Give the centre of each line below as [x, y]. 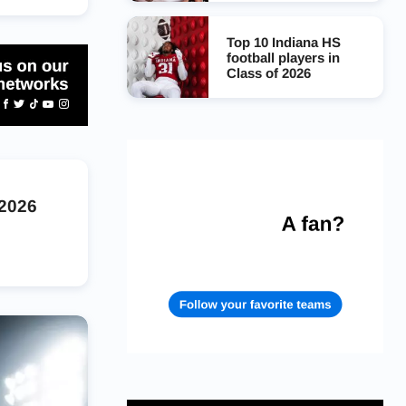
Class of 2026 [268, 72]
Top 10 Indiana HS [283, 42]
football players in [283, 57]
